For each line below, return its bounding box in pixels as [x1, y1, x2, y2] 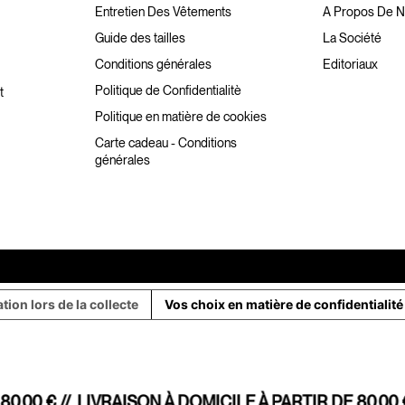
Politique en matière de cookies [94, 109, 267, 125]
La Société [323, 31, 382, 46]
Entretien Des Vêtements [94, 5, 231, 20]
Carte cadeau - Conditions [94, 136, 237, 151]
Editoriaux [323, 57, 379, 72]
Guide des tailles [94, 31, 185, 46]
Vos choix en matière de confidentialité [164, 297, 403, 313]
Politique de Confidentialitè [94, 83, 241, 99]
